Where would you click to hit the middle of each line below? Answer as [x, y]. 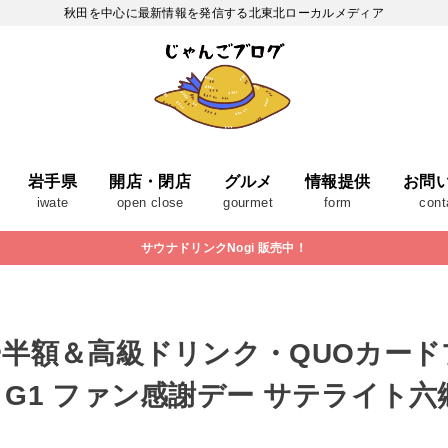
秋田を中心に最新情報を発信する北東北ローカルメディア [224, 13]
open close [150, 203]
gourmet [248, 203]
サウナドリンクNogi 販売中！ [224, 248]
